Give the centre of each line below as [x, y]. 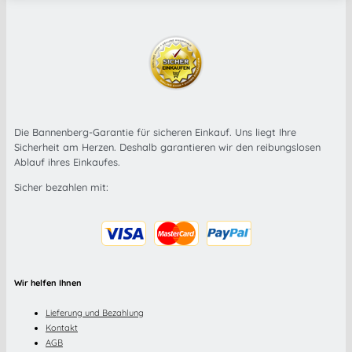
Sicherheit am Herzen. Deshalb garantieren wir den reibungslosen [167, 147]
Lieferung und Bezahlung [95, 312]
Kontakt [62, 327]
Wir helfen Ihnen [48, 283]
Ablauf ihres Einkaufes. [67, 162]
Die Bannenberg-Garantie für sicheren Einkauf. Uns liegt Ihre [155, 132]
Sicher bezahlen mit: [61, 187]
